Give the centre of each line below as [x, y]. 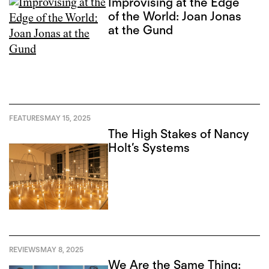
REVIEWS [25, 249]
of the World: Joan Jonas [175, 16]
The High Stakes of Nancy [179, 134]
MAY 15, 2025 [68, 118]
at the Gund [141, 30]
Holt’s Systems [149, 147]
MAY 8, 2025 [62, 249]
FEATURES [27, 118]
